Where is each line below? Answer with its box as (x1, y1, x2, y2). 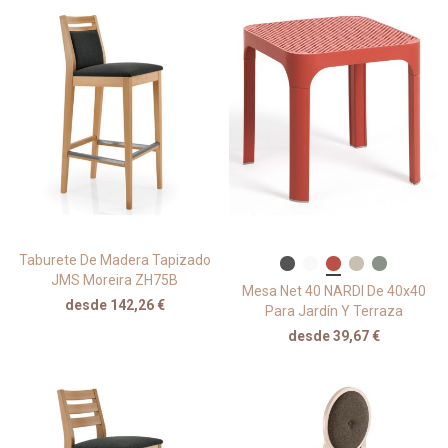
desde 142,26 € (64, 296, 165, 313)
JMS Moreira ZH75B (51, 271, 178, 288)
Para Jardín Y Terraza (264, 302, 403, 319)
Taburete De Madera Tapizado (18, 251, 211, 268)
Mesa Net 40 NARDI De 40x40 (241, 282, 426, 299)
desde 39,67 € (287, 327, 380, 344)
